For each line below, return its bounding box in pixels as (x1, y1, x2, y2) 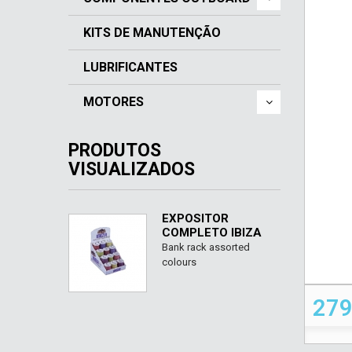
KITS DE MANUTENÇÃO (83, 25, 221, 40)
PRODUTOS (68, 140, 161, 161)
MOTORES (83, 94, 144, 109)
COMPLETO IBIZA (162, 225, 262, 240)
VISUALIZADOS (68, 159, 195, 180)
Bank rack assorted (162, 241, 250, 253)
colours (162, 256, 196, 268)
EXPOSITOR (162, 211, 229, 225)
